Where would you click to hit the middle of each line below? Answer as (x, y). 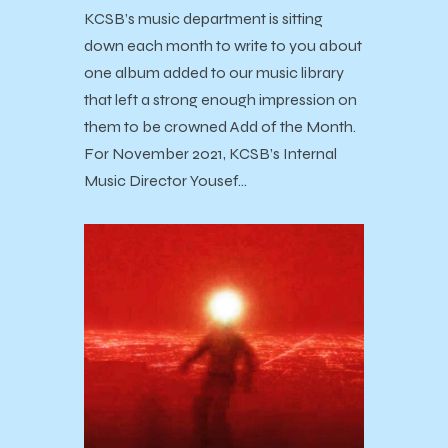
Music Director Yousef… (165, 180)
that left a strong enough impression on (220, 99)
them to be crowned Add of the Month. (220, 126)
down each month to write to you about (223, 45)
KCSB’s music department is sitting (203, 18)
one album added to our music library (214, 72)
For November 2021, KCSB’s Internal (210, 153)
